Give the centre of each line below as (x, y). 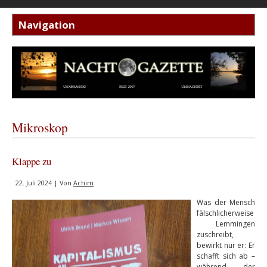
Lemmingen (226, 223)
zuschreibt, (215, 234)
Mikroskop (40, 127)
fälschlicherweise (225, 213)
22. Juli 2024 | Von (44, 182)
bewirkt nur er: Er (226, 245)
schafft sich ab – (226, 256)
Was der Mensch (226, 202)
